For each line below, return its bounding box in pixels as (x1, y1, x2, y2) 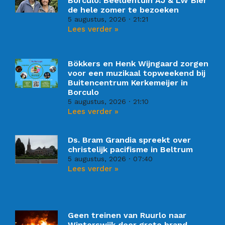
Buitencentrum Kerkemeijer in (68, 78, 188, 88)
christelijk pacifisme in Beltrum (68, 145, 193, 155)
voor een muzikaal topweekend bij (68, 68, 206, 78)
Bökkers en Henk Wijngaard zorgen (68, 59, 209, 69)
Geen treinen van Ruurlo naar (68, 210, 187, 220)
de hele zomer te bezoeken (68, 5, 179, 15)
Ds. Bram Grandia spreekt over (68, 135, 191, 145)
